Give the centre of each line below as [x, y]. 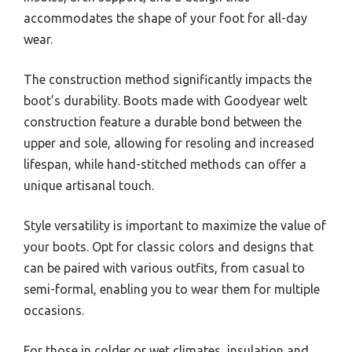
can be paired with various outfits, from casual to [164, 268]
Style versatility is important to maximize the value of [175, 225]
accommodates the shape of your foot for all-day [165, 18]
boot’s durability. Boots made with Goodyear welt [165, 100]
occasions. [54, 310]
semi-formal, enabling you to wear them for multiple [172, 289]
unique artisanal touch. [89, 185]
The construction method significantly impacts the [168, 79]
